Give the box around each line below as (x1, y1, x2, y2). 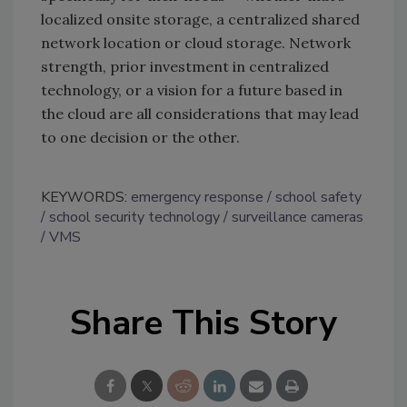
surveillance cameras (232, 207, 363, 228)
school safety (275, 187, 362, 208)
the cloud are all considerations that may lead (41, 104, 359, 124)
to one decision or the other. (41, 128, 240, 147)
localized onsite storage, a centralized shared (41, 10, 360, 29)
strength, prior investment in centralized (41, 57, 329, 76)
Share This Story (70, 300, 337, 347)
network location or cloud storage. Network (41, 34, 351, 53)
